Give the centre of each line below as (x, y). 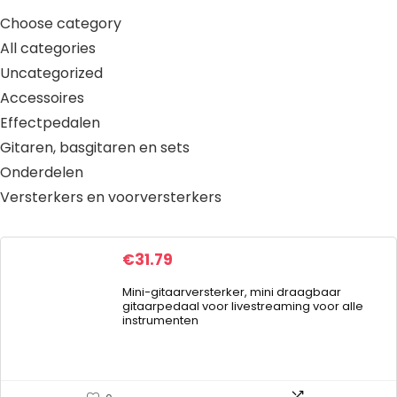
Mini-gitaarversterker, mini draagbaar (232, 292)
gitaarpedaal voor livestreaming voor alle (243, 306)
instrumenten (160, 320)
